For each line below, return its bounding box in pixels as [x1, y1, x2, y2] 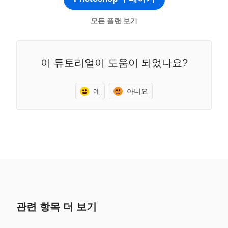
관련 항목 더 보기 [16, 201, 97, 212]
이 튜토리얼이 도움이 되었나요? [40, 56, 188, 68]
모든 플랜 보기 [91, 17, 137, 25]
